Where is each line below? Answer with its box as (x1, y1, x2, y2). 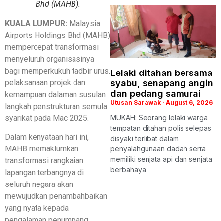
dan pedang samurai (110, 88, 201, 99)
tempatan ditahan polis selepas (110, 124, 211, 132)
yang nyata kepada (5, 203, 69, 213)
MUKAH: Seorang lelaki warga (110, 113, 208, 122)
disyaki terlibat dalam (110, 134, 179, 143)
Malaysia (67, 19, 100, 28)
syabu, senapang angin (110, 78, 213, 88)
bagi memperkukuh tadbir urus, (5, 66, 110, 75)
